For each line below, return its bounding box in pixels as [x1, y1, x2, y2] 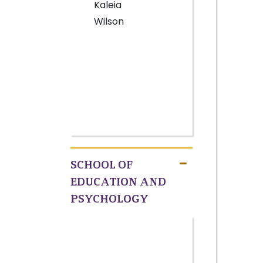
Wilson [93, 15, 124, 28]
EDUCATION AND [70, 175, 166, 189]
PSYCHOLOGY [70, 192, 149, 206]
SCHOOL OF [70, 158, 133, 172]
